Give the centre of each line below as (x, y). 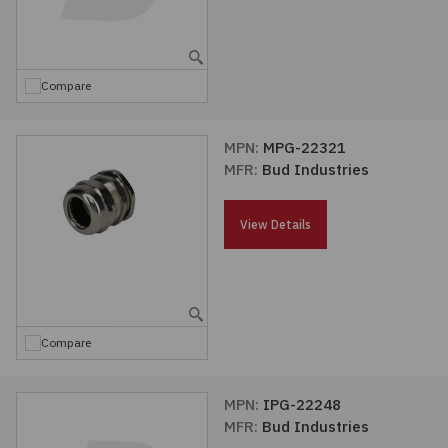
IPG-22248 (302, 404)
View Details (275, 224)
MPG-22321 (304, 147)
